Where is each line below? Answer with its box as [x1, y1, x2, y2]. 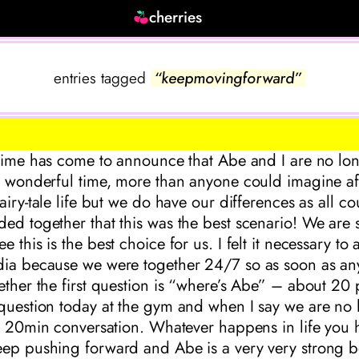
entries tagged [53, 67, 146, 90]
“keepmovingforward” [153, 67, 303, 90]
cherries [148, 5, 202, 28]
